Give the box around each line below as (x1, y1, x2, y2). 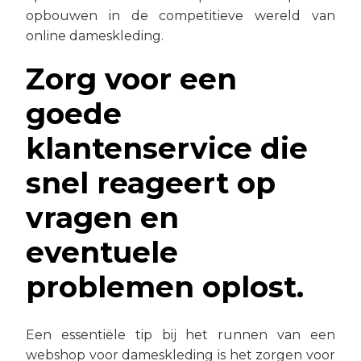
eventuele (26, 234, 178, 270)
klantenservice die (26, 130, 308, 166)
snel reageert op (26, 164, 276, 201)
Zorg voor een (26, 60, 237, 97)
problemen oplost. (26, 268, 304, 305)
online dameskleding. (26, 27, 164, 44)
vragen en (26, 199, 179, 235)
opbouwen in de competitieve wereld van (26, 7, 335, 23)
